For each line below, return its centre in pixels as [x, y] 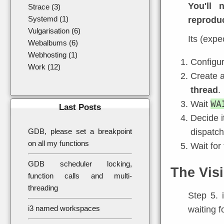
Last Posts [80, 107]
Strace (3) [44, 7]
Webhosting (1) [53, 55]
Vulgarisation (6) [54, 31]
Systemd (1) [48, 19]
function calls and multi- [80, 176]
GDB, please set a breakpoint [80, 131]
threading [43, 188]
